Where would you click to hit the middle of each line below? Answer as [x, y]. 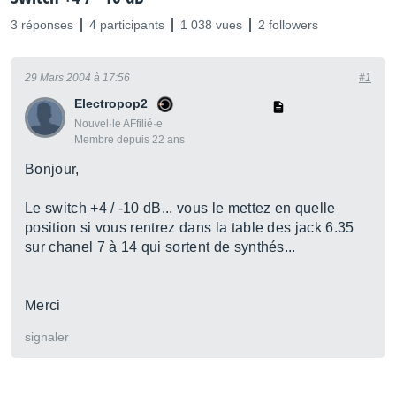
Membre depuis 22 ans [129, 140]
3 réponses [42, 25]
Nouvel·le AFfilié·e [118, 124]
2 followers [288, 25]
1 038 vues [211, 25]
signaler [47, 337]
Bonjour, [52, 169]
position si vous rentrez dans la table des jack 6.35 [190, 228]
